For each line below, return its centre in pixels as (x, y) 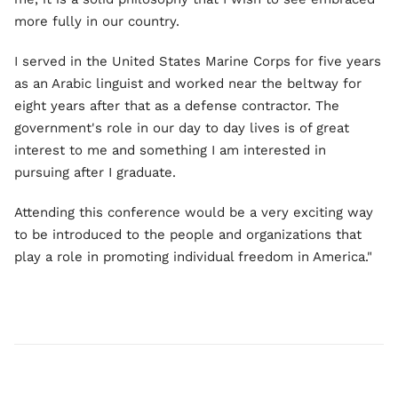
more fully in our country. (97, 21)
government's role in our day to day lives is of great (182, 127)
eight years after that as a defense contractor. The (177, 105)
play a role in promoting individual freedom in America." (193, 256)
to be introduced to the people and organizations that (188, 234)
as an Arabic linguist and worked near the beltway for (188, 83)
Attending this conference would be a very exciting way (194, 212)
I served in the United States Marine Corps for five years (198, 61)
